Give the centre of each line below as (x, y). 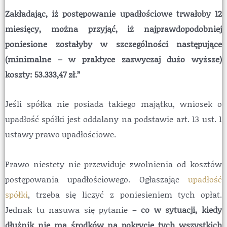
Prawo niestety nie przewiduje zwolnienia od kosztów (113, 164)
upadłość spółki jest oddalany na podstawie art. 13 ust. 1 (113, 119)
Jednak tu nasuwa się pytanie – (73, 210)
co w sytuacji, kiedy (182, 210)
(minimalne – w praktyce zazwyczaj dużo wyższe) (113, 59)
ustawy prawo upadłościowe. (61, 134)
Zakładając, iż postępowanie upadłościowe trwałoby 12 (113, 13)
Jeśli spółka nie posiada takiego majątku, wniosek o (113, 104)
